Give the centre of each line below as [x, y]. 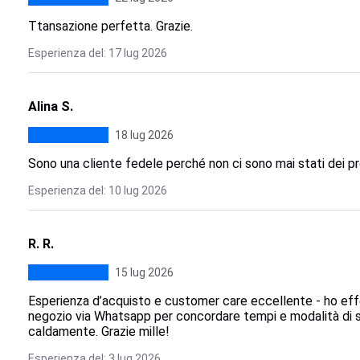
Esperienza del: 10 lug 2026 [97, 190]
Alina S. [50, 106]
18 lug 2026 [144, 135]
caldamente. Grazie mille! [98, 331]
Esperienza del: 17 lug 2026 [97, 53]
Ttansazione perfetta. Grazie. [110, 26]
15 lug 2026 [144, 272]
